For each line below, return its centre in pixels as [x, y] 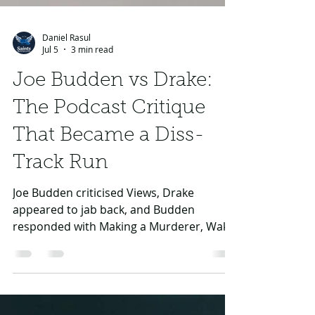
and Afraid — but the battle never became [124, 305]
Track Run [60, 225]
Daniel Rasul [66, 99]
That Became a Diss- [109, 198]
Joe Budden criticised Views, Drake [103, 255]
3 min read [92, 111]
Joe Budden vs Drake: [112, 143]
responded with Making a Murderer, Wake [124, 288]
